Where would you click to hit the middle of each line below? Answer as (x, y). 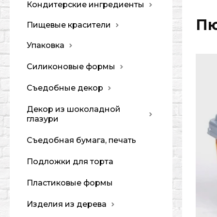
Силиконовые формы (71, 67)
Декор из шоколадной (74, 109)
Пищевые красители (69, 25)
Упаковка (46, 45)
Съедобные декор (65, 88)
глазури (43, 119)
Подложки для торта (70, 162)
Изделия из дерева (67, 204)
